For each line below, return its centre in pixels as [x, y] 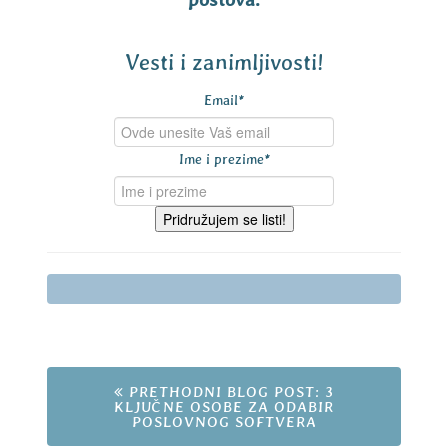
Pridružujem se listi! [224, 219]
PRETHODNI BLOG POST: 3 [229, 392]
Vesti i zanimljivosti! [224, 62]
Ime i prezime [221, 159]
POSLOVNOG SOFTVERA [224, 422]
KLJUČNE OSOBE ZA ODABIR [224, 407]
